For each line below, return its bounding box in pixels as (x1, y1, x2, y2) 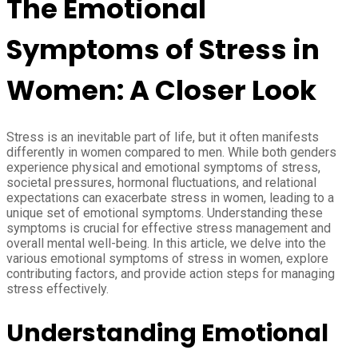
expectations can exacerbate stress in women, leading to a (6, 189, 334, 205)
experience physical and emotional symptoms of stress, (6, 159, 320, 175)
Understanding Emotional (6, 316, 328, 351)
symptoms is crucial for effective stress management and (6, 220, 331, 236)
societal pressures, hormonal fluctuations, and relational (6, 174, 316, 190)
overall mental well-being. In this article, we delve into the (6, 235, 326, 251)
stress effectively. (6, 280, 109, 296)
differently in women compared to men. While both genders (6, 144, 336, 160)
